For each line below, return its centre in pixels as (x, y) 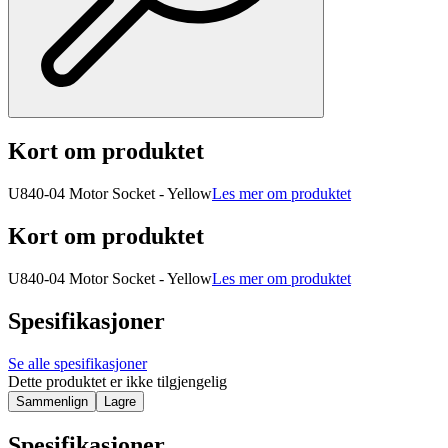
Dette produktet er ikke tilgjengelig (117, 381)
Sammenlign (52, 401)
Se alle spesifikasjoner (77, 363)
